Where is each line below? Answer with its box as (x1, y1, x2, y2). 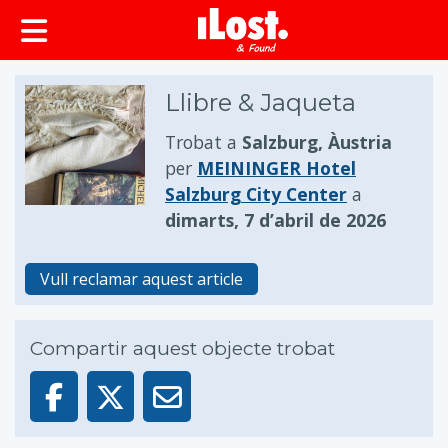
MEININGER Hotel (197, 156, 356, 180)
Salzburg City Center (165, 182, 347, 206)
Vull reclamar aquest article (40, 268, 243, 290)
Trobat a (165, 130, 242, 154)
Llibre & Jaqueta (165, 88, 356, 117)
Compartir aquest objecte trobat (30, 337, 335, 360)
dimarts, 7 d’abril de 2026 (165, 208, 386, 232)
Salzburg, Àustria (242, 130, 392, 154)
